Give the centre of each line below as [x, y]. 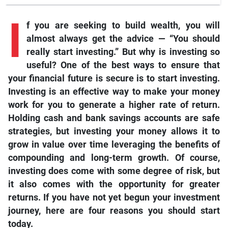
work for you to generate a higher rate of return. [114, 105]
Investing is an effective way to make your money [114, 91]
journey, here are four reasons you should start [114, 210]
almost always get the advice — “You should [123, 38]
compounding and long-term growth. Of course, [114, 158]
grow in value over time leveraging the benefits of [114, 144]
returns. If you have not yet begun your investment [114, 197]
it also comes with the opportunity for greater [114, 184]
